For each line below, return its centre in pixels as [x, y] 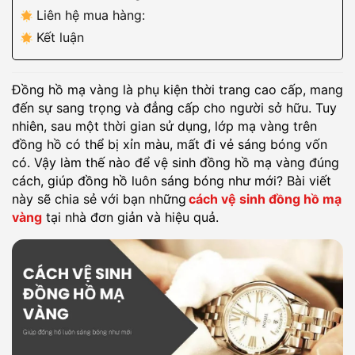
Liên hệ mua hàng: [91, 15]
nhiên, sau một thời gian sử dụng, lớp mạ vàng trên [164, 126]
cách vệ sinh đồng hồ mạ [265, 199]
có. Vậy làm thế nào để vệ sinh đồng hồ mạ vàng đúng [176, 162]
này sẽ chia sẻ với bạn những [99, 199]
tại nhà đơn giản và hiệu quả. [130, 217]
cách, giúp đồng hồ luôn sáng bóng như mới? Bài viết [172, 181]
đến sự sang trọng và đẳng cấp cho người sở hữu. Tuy [174, 108]
